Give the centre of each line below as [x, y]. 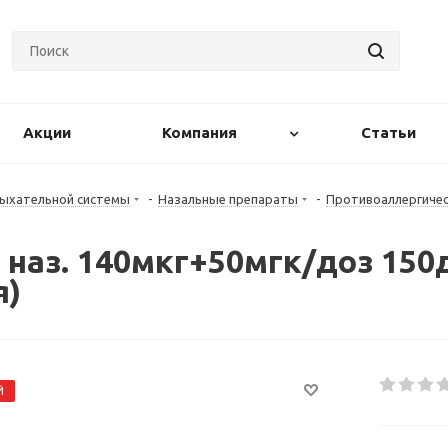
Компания [199, 132]
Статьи [388, 132]
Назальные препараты [228, 199]
